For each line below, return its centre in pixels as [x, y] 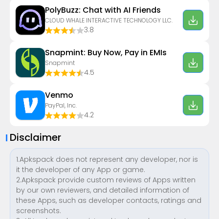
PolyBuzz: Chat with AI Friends [103, 10]
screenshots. [39, 211]
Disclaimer [35, 137]
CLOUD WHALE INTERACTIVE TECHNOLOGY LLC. [109, 20]
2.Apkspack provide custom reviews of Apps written [106, 180]
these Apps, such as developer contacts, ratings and [109, 200]
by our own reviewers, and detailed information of [103, 190]
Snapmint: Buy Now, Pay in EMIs [106, 53]
